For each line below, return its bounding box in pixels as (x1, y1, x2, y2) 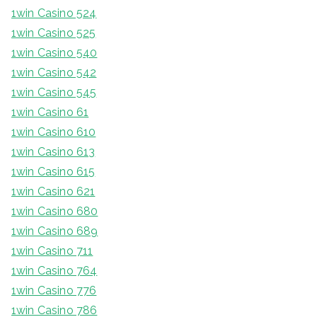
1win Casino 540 (11, 46, 98, 60)
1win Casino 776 (11, 284, 97, 298)
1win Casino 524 (11, 6, 97, 21)
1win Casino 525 (11, 26, 96, 40)
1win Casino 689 (11, 224, 98, 238)
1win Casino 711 (11, 244, 93, 258)
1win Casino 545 (11, 86, 97, 100)
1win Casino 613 (11, 145, 96, 159)
